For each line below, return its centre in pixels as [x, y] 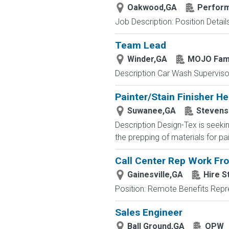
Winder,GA [147, 59]
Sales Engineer [148, 212]
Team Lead [140, 45]
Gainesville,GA [155, 175]
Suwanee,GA [151, 111]
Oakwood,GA [152, 7]
